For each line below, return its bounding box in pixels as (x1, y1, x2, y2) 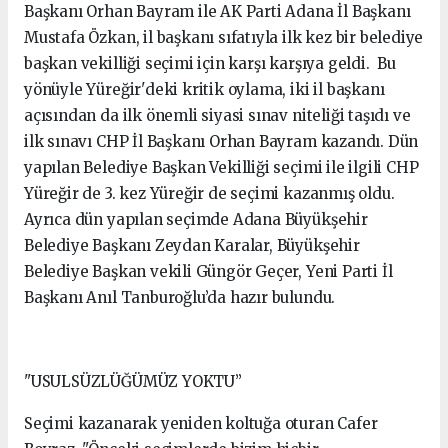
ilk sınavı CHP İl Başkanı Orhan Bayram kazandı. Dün (24, 131, 419, 151)
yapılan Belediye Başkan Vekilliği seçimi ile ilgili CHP (24, 157, 419, 177)
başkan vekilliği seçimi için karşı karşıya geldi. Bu (24, 53, 396, 73)
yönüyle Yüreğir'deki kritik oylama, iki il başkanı (24, 79, 385, 99)
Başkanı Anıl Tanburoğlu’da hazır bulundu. (24, 287, 336, 307)
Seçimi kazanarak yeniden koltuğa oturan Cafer (24, 413, 378, 433)
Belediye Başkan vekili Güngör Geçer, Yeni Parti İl (24, 261, 393, 281)
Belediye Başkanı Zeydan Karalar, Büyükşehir (24, 235, 360, 255)
